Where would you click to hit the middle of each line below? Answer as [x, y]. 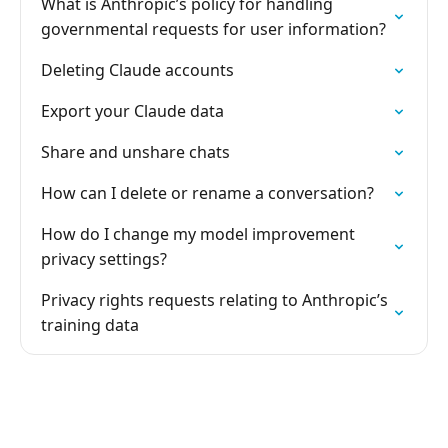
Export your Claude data [132, 111]
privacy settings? [104, 259]
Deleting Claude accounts [137, 70]
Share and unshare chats [135, 152]
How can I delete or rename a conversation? [207, 193]
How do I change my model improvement [198, 234]
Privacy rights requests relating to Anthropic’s [214, 300]
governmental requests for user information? [213, 29]
